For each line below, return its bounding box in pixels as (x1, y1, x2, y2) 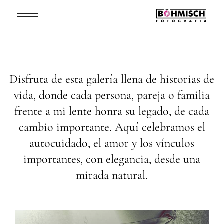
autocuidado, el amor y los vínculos (29, 136, 194, 151)
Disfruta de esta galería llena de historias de (9, 72, 214, 87)
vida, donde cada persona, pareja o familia (14, 88, 210, 103)
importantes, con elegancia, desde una (23, 152, 200, 167)
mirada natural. (76, 168, 148, 183)
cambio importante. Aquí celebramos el (18, 120, 205, 135)
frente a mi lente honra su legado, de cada (14, 104, 209, 119)
